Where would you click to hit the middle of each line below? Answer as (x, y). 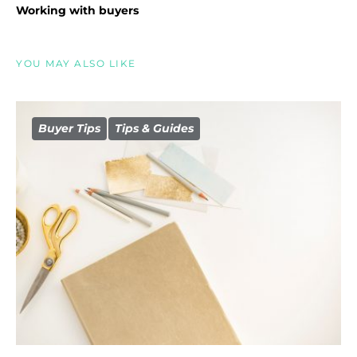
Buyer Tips (69, 128)
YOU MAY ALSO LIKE (76, 63)
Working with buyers (77, 10)
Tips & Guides (154, 128)
